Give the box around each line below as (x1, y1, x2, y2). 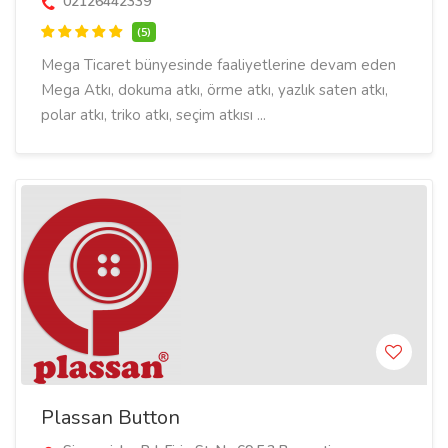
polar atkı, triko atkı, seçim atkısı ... (41, 105, 266, 125)
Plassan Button (41, 404, 180, 431)
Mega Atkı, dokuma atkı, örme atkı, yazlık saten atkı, (41, 80, 388, 100)
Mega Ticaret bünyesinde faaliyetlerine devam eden (41, 55, 396, 75)
